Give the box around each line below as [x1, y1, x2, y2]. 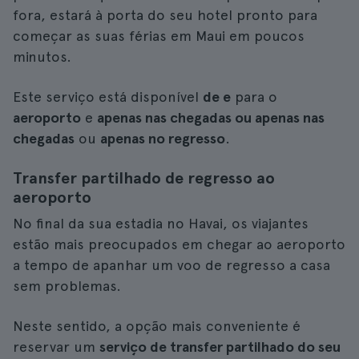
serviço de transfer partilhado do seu [99, 338, 341, 355]
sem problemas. [13, 277, 121, 294]
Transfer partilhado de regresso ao [13, 168, 275, 188]
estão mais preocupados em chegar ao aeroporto [13, 236, 345, 252]
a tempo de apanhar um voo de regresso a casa [13, 256, 330, 273]
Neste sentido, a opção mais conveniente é [13, 317, 301, 334]
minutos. [13, 48, 71, 65]
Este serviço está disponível [13, 88, 203, 105]
